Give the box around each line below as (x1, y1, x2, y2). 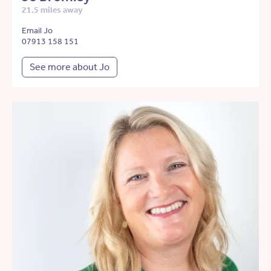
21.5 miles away (22, 5, 83, 16)
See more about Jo (30, 61, 109, 73)
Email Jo (22, 25, 53, 36)
